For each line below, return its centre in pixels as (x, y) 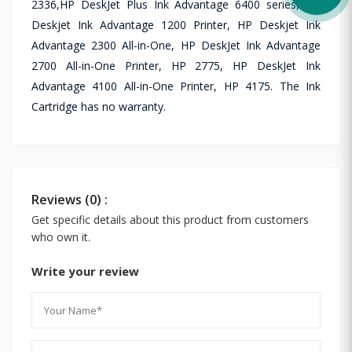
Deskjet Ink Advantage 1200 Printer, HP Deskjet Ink (176, 24)
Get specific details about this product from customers (170, 219)
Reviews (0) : (70, 199)
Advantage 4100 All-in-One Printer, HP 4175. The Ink (176, 86)
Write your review (85, 271)
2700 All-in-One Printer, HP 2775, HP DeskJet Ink (176, 65)
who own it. (61, 236)
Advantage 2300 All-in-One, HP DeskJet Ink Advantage (176, 45)
